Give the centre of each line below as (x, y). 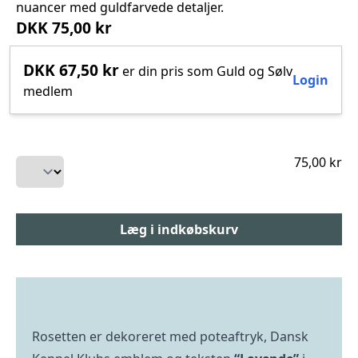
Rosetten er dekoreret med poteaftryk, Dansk (170, 336)
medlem (48, 91)
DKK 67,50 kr (71, 70)
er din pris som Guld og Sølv (206, 71)
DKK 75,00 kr (64, 28)
